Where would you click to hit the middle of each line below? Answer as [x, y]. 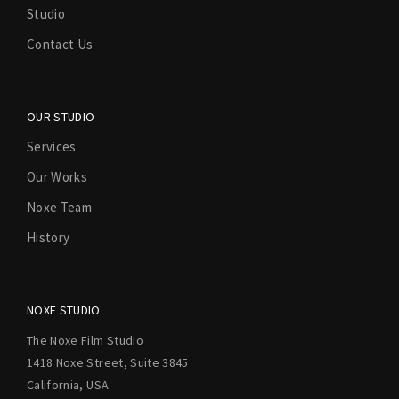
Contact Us [60, 44]
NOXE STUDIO [64, 309]
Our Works [57, 176]
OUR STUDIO [61, 116]
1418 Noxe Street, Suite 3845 [108, 362]
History [49, 237]
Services [52, 146]
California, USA [68, 384]
